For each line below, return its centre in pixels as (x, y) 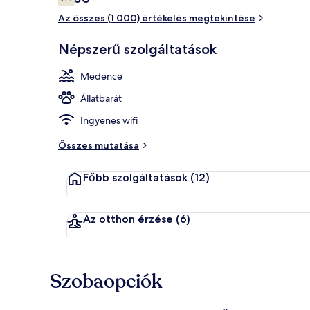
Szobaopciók (106, 281)
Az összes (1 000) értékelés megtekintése (157, 18)
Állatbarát (101, 98)
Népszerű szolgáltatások (137, 49)
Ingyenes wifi (109, 120)
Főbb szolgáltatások (135, 177)
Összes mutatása (99, 145)
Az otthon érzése (128, 219)
